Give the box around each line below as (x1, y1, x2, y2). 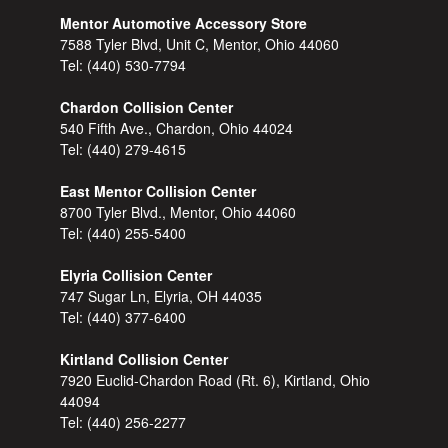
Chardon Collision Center (60, 97, 234, 118)
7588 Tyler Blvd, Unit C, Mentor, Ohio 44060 (60, 34, 340, 55)
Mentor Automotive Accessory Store (60, 13, 308, 34)
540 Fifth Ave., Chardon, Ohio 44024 (60, 118, 294, 139)
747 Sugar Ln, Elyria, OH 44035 (60, 286, 263, 307)
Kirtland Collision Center (60, 349, 229, 370)
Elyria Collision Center (60, 265, 213, 286)
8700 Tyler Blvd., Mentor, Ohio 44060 (60, 202, 297, 223)
